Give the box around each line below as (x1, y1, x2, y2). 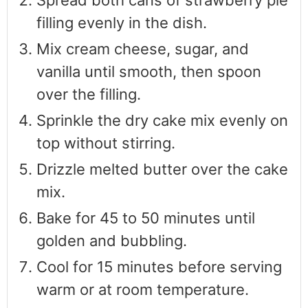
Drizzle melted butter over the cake (36, 160, 288, 179)
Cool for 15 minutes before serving (36, 258, 282, 276)
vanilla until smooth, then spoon (36, 63, 261, 81)
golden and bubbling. (36, 232, 187, 250)
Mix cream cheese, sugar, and (36, 40, 249, 58)
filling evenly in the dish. (36, 14, 207, 32)
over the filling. (36, 85, 141, 104)
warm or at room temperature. (36, 280, 249, 299)
